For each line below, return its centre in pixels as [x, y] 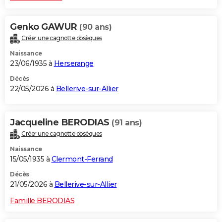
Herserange [74, 63]
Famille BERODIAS [42, 200]
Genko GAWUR [45, 27]
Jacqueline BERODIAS [61, 122]
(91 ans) [127, 122]
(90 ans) [95, 27]
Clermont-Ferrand [82, 159]
